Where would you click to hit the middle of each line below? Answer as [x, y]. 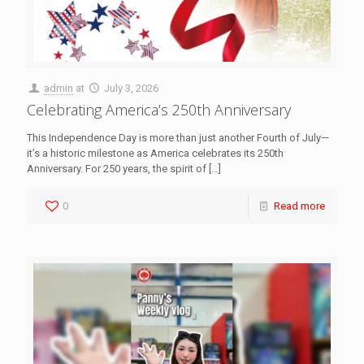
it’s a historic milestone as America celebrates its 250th [155, 153]
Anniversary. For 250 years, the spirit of [117, 168]
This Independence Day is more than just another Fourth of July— [178, 137]
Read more [299, 206]
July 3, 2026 [132, 88]
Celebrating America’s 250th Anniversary [159, 109]
